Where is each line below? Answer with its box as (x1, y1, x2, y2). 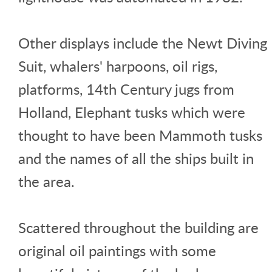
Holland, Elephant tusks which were (18, 101, 245, 122)
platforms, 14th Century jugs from (18, 78, 234, 99)
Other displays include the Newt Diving (18, 32, 267, 53)
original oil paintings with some (18, 240, 216, 260)
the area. (18, 171, 75, 191)
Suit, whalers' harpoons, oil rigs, (18, 55, 217, 76)
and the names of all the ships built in (18, 148, 254, 168)
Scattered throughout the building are (18, 217, 259, 237)
